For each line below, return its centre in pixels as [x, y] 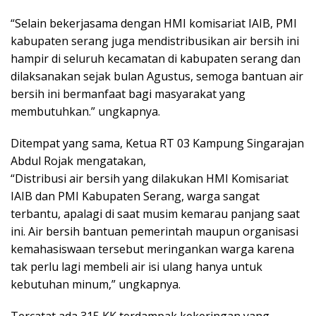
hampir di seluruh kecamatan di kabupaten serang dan [156, 59]
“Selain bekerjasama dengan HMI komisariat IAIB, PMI [154, 24]
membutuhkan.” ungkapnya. [85, 112]
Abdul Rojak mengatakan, [78, 161]
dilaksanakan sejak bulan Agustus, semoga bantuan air [157, 77]
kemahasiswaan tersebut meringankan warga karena [152, 249]
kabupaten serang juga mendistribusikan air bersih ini [155, 41]
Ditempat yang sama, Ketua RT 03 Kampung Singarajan [157, 144]
